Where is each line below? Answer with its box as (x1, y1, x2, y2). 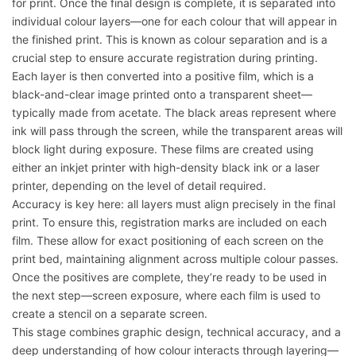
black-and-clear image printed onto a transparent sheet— (12, 87, 312, 102)
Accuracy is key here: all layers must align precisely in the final (12, 197, 335, 211)
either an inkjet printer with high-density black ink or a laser (12, 161, 319, 175)
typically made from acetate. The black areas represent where (12, 106, 336, 120)
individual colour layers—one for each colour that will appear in (12, 14, 337, 29)
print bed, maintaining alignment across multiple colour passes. (12, 252, 339, 266)
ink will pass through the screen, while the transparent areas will (12, 124, 342, 138)
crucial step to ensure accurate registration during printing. (12, 51, 318, 65)
